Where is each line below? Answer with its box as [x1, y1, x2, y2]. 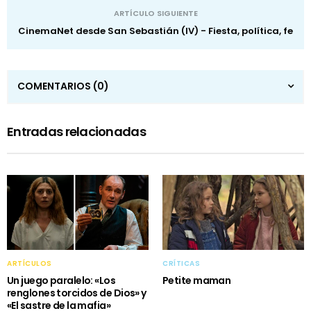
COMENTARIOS [17, 79, 93, 94]
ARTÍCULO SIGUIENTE [113, 8, 198, 19]
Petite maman [162, 273, 231, 287]
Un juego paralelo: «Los [7, 273, 116, 287]
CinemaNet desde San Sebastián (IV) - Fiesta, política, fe [18, 24, 293, 38]
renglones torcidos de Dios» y [7, 285, 146, 300]
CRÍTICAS [162, 258, 200, 269]
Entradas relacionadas [7, 123, 146, 141]
